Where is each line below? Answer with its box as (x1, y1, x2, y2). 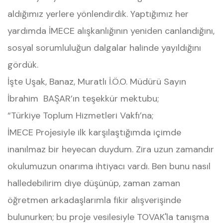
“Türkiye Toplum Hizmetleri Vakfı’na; (7, 110, 153, 121)
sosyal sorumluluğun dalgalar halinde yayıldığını (7, 42, 201, 54)
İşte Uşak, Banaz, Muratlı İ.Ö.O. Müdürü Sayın (7, 76, 186, 88)
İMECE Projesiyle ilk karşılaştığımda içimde (7, 126, 181, 138)
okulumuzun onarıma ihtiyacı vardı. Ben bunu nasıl (7, 160, 211, 172)
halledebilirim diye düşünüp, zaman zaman (7, 177, 180, 189)
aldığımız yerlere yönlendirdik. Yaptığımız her (7, 8, 189, 20)
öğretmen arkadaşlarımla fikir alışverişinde (7, 194, 181, 206)
